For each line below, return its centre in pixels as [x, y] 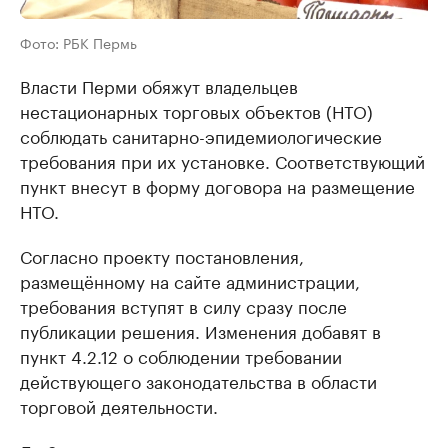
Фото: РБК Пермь [78, 42]
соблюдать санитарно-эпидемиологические [201, 135]
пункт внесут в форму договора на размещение [217, 185]
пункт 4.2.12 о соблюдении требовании [181, 355]
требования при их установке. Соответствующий [222, 160]
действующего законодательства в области [198, 380]
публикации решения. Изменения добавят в [200, 330]
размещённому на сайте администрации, [190, 280]
